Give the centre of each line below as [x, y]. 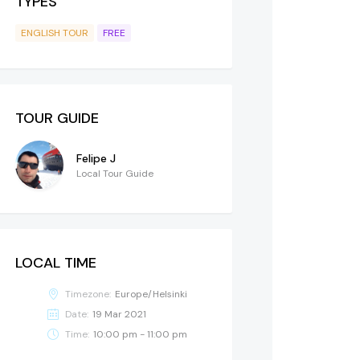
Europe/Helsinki [151, 294]
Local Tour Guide [115, 173]
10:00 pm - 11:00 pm [140, 334]
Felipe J [96, 158]
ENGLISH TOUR [55, 33]
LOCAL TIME [56, 262]
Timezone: [88, 294]
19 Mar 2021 [119, 314]
